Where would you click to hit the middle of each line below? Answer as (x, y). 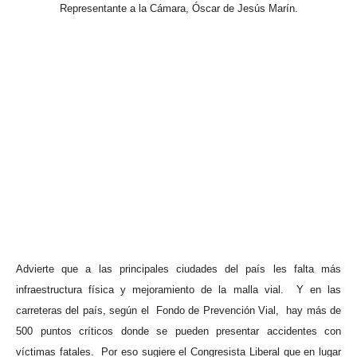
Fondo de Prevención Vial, (218, 311)
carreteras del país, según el (82, 311)
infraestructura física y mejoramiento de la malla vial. (150, 290)
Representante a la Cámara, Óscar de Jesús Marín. (178, 8)
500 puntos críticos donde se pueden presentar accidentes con (178, 331)
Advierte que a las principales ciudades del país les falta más (178, 269)
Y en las (319, 290)
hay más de (314, 311)
